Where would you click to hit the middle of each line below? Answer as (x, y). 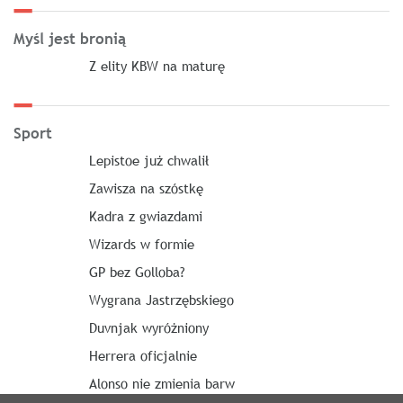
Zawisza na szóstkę (146, 188)
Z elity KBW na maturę (157, 66)
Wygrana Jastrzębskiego (161, 300)
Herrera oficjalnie (143, 355)
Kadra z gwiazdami (145, 216)
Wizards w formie (141, 244)
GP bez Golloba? (137, 272)
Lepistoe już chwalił (148, 160)
